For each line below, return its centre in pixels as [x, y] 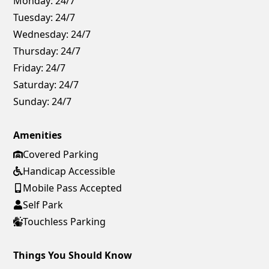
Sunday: [32, 101]
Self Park [43, 204]
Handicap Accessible [69, 171]
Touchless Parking [65, 221]
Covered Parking [61, 154]
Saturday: [35, 84]
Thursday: [36, 51]
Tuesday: [33, 17]
